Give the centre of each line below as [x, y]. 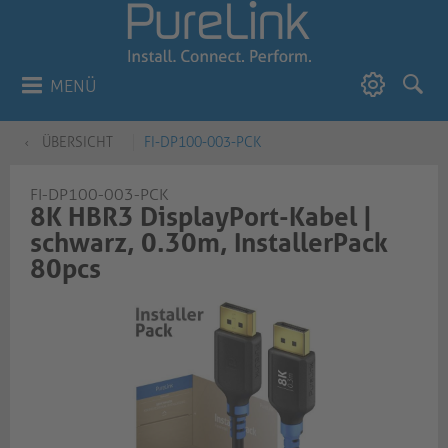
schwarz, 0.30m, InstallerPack [209, 243]
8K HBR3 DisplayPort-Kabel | [201, 217]
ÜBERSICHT [77, 142]
